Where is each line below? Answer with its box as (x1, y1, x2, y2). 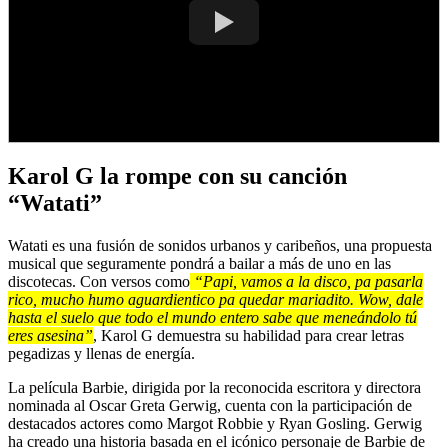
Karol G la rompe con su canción (8, 163, 347, 190)
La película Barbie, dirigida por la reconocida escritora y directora (8, 379, 421, 397)
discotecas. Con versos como (8, 273, 190, 291)
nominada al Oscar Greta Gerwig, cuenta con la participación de (8, 397, 412, 415)
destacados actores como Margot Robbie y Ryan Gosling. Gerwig (8, 415, 422, 433)
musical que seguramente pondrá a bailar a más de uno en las (8, 255, 391, 273)
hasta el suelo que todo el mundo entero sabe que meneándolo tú (8, 309, 417, 327)
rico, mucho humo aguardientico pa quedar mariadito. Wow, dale (8, 291, 423, 309)
